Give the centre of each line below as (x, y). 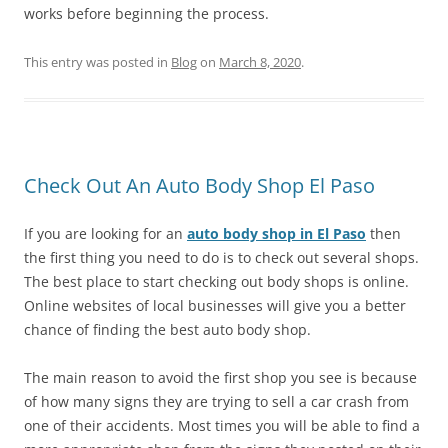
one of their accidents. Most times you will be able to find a (222, 425)
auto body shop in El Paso (276, 233)
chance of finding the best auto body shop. (167, 329)
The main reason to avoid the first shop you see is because (220, 377)
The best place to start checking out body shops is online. (216, 281)
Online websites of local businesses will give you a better (215, 305)
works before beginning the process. (146, 13)
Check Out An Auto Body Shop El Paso (199, 185)
